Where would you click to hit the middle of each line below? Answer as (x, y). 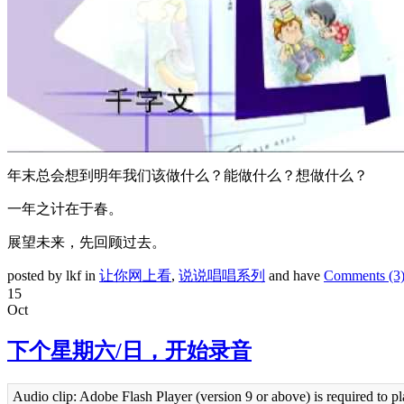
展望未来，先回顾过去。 (87, 243)
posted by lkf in (53, 276)
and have (294, 276)
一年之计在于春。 (65, 209)
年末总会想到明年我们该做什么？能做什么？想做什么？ (188, 176)
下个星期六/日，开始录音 (129, 351)
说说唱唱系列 (222, 276)
